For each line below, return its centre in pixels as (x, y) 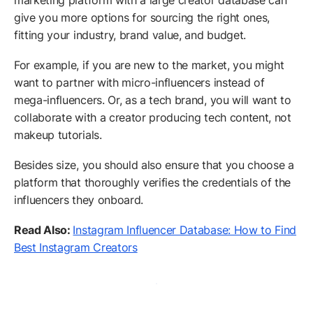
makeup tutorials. (58, 135)
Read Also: (44, 230)
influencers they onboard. (80, 200)
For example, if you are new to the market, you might (149, 65)
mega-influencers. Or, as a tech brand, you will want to (153, 100)
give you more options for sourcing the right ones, (142, 18)
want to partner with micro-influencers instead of (139, 83)
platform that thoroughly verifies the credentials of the (153, 183)
